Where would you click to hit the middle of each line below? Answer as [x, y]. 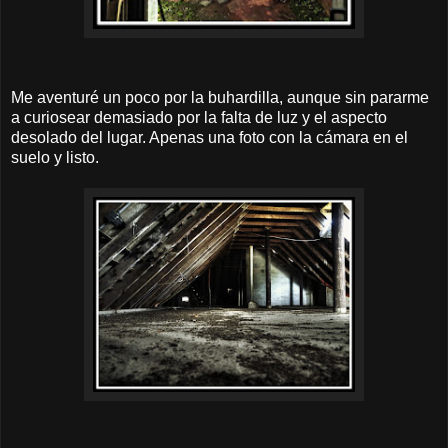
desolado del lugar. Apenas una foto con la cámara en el [209, 137]
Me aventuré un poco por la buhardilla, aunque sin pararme [220, 97]
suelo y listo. [55, 157]
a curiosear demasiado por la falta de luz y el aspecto [199, 117]
